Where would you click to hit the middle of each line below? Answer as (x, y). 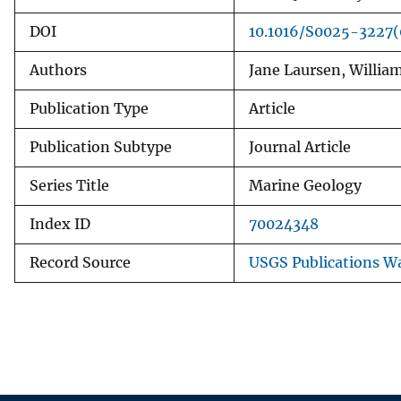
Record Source (80, 262)
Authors (58, 70)
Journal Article (300, 147)
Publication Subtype (101, 147)
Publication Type (89, 108)
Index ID (60, 224)
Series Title (69, 185)
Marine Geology (305, 185)
